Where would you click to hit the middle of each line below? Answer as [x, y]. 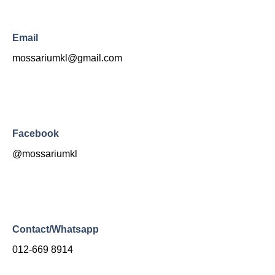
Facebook [36, 134]
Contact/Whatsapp [56, 229]
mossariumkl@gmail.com [67, 58]
